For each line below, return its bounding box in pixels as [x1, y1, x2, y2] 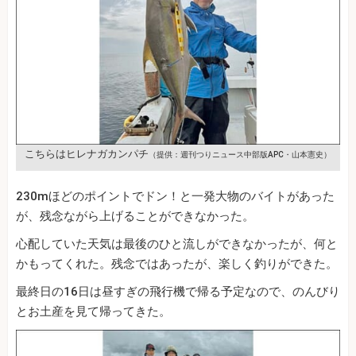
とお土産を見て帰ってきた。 [16, 304, 171, 319]
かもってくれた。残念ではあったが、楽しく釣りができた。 [16, 257, 338, 272]
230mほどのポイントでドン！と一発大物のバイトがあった [16, 189, 335, 204]
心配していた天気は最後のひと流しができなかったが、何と [16, 237, 338, 252]
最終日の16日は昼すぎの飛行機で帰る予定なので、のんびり [16, 284, 340, 300]
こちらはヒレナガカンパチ [25, 148, 149, 161]
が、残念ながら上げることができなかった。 [16, 209, 254, 224]
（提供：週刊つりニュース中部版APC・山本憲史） [149, 150, 331, 160]
